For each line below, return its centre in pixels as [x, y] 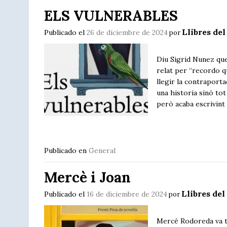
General [102, 150]
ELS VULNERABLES [111, 15]
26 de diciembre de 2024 [127, 32]
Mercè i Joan [87, 177]
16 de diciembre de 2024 [127, 194]
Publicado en [66, 150]
